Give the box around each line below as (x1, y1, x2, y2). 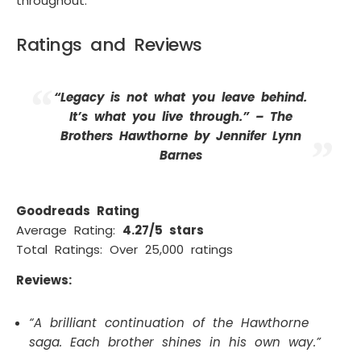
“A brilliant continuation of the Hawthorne (29, 314, 309, 332)
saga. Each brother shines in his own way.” (29, 334, 321, 351)
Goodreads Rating (16, 201, 139, 219)
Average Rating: (16, 221, 122, 239)
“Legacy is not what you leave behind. (54, 89, 307, 106)
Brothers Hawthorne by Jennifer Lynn (60, 127, 301, 145)
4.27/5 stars (122, 221, 204, 239)
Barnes (159, 147, 202, 164)
